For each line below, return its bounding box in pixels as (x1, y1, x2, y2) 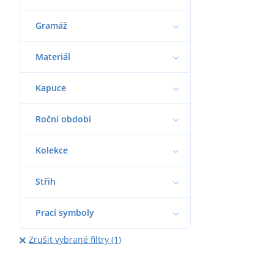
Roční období (35, 113, 91, 125)
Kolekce (35, 144, 68, 156)
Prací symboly (35, 206, 94, 218)
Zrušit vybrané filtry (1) (28, 233, 121, 245)
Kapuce (35, 81, 66, 94)
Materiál (35, 50, 70, 62)
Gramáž (35, 19, 67, 31)
